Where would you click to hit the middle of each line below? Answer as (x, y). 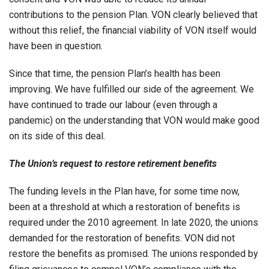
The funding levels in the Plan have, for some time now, (124, 191)
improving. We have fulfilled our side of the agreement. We (131, 89)
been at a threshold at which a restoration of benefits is (125, 207)
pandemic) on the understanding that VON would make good (134, 120)
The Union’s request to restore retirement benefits (113, 163)
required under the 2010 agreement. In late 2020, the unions (134, 222)
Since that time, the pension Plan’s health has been (115, 73)
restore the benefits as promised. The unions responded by (134, 253)
